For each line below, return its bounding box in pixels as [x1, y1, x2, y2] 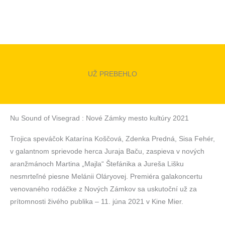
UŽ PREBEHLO [88, 70, 137, 78]
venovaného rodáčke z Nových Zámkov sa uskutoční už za [10, 185, 197, 193]
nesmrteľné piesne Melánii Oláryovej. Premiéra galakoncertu [10, 173, 202, 180]
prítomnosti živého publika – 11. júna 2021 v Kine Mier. [10, 198, 183, 205]
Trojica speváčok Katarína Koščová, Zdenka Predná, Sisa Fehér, [10, 135, 215, 143]
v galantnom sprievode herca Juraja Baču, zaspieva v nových [10, 148, 204, 155]
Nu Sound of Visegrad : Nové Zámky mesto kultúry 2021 [10, 115, 189, 122]
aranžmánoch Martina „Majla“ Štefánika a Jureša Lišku [10, 160, 184, 168]
